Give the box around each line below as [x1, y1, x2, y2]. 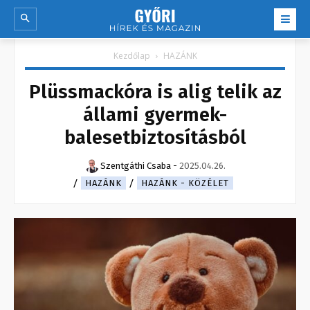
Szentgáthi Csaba [100, 161, 171, 172]
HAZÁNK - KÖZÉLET [141, 178, 229, 189]
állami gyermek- [83, 103, 227, 127]
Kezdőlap [113, 50, 150, 62]
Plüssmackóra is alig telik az [28, 80, 282, 104]
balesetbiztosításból [64, 126, 246, 149]
